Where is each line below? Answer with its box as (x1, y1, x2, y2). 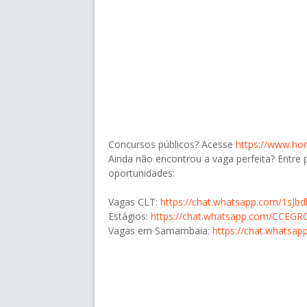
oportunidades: (108, 167, 175, 180)
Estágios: (108, 210, 151, 223)
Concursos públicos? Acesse (108, 138, 236, 151)
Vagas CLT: (108, 195, 160, 209)
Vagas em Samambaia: (108, 224, 212, 238)
